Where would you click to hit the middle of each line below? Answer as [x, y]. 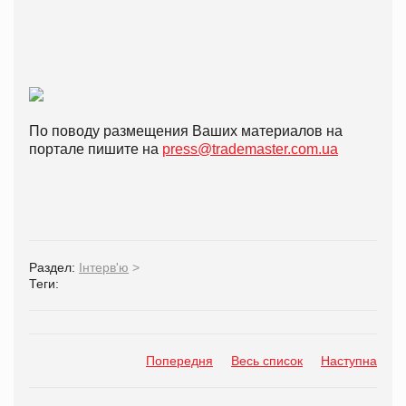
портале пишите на [96, 149]
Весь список [267, 360]
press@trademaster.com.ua [250, 149]
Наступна [349, 360]
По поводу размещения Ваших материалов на [186, 130]
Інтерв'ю [104, 267]
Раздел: [54, 267]
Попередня [179, 360]
